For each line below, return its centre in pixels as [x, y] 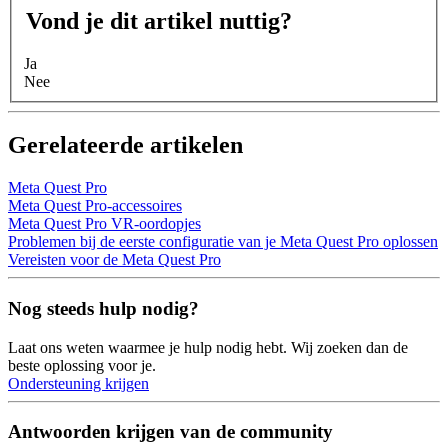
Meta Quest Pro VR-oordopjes [104, 224]
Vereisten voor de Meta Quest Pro [114, 260]
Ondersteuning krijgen [78, 383]
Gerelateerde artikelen [125, 145]
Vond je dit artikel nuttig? [159, 20]
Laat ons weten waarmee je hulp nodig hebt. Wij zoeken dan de [208, 347]
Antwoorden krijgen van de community [170, 432]
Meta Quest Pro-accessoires [95, 206]
